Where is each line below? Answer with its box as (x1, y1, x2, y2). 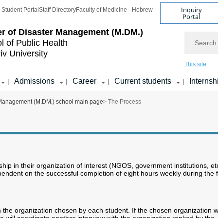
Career (73, 77, 96, 85)
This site (184, 61, 206, 68)
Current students (114, 77, 171, 85)
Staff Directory (39, 6, 76, 13)
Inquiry (181, 5, 202, 14)
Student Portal (1, 6, 39, 13)
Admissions (14, 77, 54, 85)
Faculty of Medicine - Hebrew (76, 6, 153, 13)
